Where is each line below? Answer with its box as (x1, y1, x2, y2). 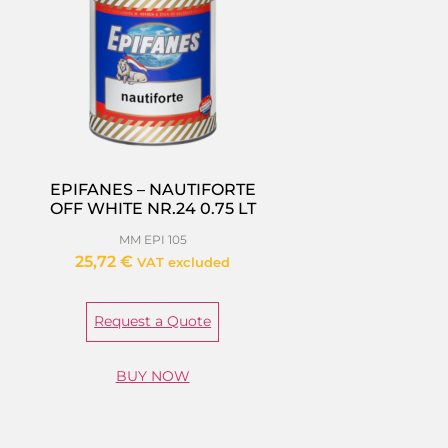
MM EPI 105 (118, 232, 187, 247)
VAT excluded (137, 255, 231, 270)
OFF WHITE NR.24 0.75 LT (49, 199, 256, 218)
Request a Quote (94, 312, 212, 331)
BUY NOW (115, 366, 190, 385)
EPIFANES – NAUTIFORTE (49, 180, 256, 199)
